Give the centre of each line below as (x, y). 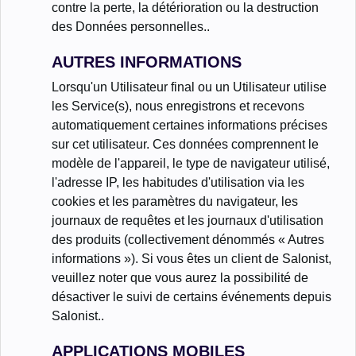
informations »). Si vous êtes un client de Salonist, (192, 258)
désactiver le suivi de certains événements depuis (192, 296)
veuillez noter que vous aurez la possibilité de (180, 277)
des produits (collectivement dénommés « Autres (188, 239)
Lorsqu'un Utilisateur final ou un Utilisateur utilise (189, 87)
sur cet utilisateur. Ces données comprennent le (185, 144)
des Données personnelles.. (131, 26)
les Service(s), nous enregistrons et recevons (178, 106)
